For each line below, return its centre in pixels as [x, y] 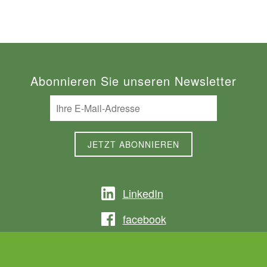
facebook [144, 219]
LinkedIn [143, 193]
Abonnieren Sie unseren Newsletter [133, 81]
